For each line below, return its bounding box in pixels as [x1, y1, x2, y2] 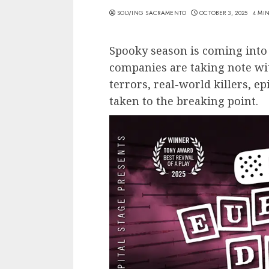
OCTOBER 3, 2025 [199, 8, 248, 17]
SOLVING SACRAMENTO [117, 8, 187, 17]
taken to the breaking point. [109, 93, 258, 108]
